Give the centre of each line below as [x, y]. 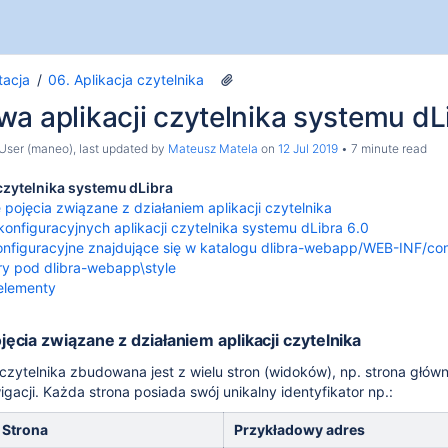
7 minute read [387, 148]
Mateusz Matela [213, 148]
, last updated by [120, 148]
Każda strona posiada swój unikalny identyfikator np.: [218, 391]
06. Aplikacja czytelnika [126, 79]
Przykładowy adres [299, 429]
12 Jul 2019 [308, 148]
